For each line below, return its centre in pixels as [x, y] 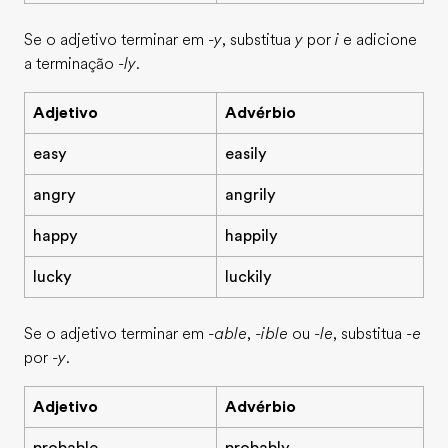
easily [246, 154]
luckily [248, 277]
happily [251, 236]
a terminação [71, 64]
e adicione [378, 40]
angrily [250, 195]
